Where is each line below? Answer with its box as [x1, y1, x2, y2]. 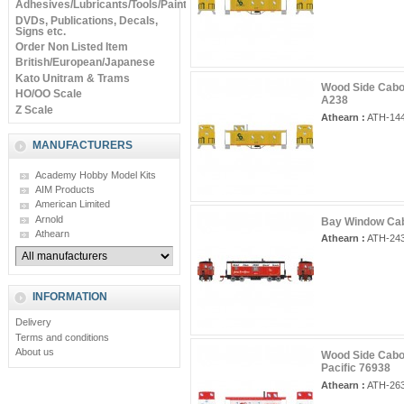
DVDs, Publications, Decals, [14, 14, 158, 27]
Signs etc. [14, 24, 66, 38]
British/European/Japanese [14, 56, 155, 69]
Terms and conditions [14, 331, 109, 343]
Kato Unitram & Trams [14, 71, 130, 85]
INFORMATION [32, 289, 107, 303]
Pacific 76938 [320, 362, 390, 374]
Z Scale [14, 103, 53, 116]
